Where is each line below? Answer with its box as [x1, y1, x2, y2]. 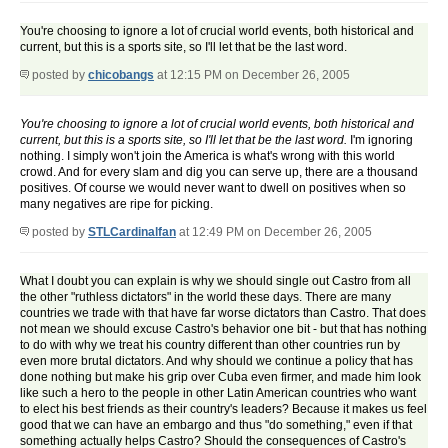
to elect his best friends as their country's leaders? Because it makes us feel [20, 402, 427, 417]
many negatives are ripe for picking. [20, 197, 213, 212]
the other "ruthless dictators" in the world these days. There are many [20, 290, 391, 305]
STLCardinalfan [88, 225, 176, 240]
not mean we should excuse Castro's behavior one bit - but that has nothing [20, 322, 427, 337]
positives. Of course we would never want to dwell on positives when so [20, 181, 406, 196]
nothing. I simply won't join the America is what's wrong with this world [20, 149, 395, 164]
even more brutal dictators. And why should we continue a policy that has [20, 354, 413, 369]
